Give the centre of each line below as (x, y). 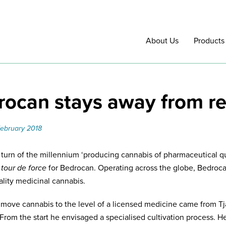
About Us (162, 41)
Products (209, 41)
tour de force (25, 168)
